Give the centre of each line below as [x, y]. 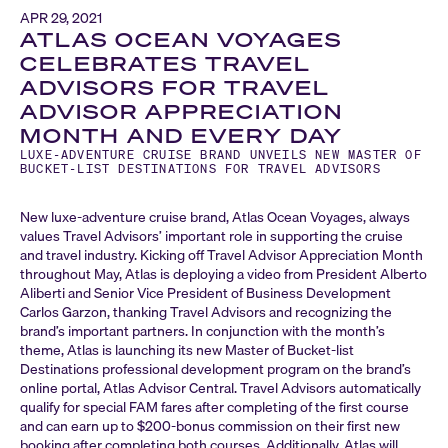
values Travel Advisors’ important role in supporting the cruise [211, 236]
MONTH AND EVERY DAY [181, 135]
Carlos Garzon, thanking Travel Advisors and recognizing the [206, 312]
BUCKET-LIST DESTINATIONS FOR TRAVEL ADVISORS [200, 168]
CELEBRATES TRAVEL [165, 63]
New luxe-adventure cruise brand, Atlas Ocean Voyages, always [215, 217]
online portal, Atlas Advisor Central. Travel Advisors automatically [220, 388]
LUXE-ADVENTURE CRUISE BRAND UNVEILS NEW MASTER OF [221, 154]
